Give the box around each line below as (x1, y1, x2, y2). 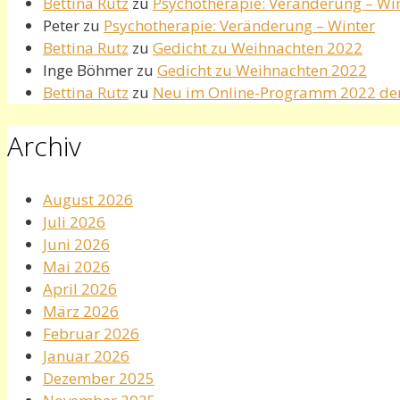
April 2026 (43, 278, 117, 299)
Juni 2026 (43, 233, 110, 254)
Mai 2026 (43, 255, 110, 277)
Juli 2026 (43, 211, 105, 232)
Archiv (7, 127, 81, 164)
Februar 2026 (43, 322, 139, 344)
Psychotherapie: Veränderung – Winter (104, 14, 375, 36)
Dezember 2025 (43, 367, 154, 388)
